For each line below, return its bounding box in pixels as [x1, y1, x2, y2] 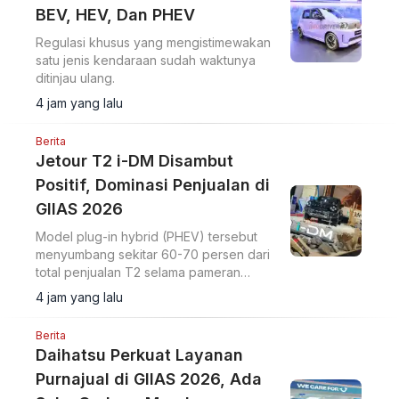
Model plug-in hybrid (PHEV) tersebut [36, 229, 257, 245]
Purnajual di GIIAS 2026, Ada [36, 370, 262, 389]
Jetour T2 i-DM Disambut [36, 151, 233, 171]
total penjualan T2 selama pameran [36, 265, 240, 281]
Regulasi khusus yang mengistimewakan [36, 35, 271, 51]
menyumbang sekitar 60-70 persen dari [36, 247, 270, 263]
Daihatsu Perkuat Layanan [36, 346, 243, 365]
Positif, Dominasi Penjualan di [36, 175, 270, 195]
